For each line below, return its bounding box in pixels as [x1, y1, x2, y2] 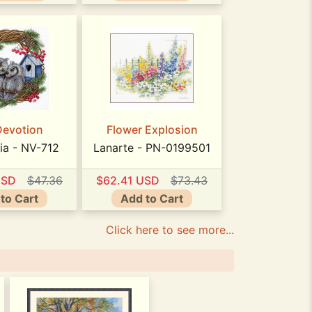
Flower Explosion [106, 123, 198, 137]
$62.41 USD [96, 173, 159, 187]
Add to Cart [120, 191, 183, 205]
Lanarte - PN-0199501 [93, 141, 210, 155]
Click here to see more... [106, 223, 234, 237]
